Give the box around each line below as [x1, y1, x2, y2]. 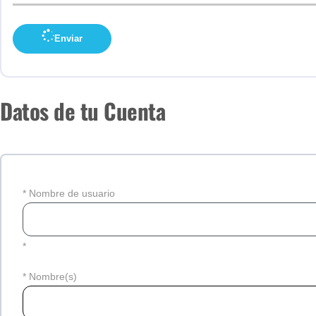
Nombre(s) [29, 271, 77, 283]
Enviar [54, 33, 83, 44]
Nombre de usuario [29, 188, 115, 200]
